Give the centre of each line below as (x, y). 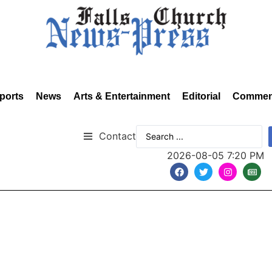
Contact (117, 136)
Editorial (201, 96)
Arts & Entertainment (122, 96)
